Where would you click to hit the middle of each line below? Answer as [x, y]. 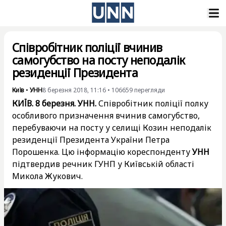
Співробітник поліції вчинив [87, 47]
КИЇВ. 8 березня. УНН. [54, 103]
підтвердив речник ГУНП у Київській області [103, 164]
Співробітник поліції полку [152, 103]
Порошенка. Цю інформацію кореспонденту [102, 152]
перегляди [150, 90]
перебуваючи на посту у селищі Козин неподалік [112, 128]
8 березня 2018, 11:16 [74, 90]
